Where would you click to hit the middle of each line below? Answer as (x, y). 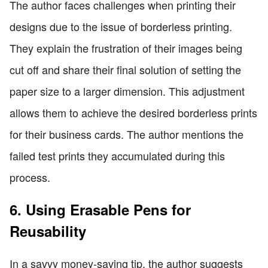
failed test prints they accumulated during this (117, 155)
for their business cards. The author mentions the (127, 134)
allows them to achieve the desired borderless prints (133, 112)
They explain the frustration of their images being (126, 48)
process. (30, 177)
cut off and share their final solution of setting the (125, 69)
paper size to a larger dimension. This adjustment (127, 91)
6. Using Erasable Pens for (100, 209)
